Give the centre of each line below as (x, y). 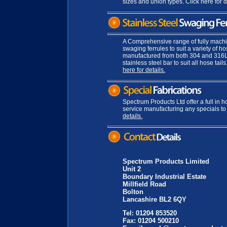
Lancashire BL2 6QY (155, 199)
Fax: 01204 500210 (151, 220)
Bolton (133, 192)
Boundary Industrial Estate (165, 176)
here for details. (144, 70)
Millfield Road (144, 184)
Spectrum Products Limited (166, 161)
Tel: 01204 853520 (150, 213)
